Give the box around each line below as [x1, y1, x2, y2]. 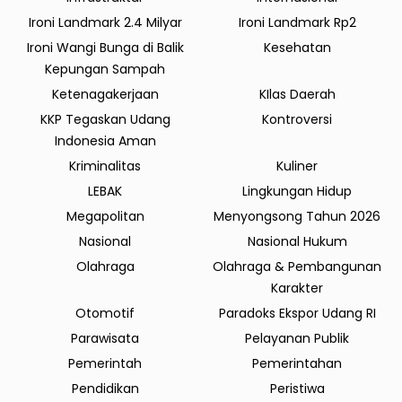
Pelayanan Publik [245, 328, 349, 347]
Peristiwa [269, 379, 325, 398]
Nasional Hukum [247, 232, 347, 250]
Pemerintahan [252, 354, 342, 372]
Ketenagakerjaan [51, 84, 159, 103]
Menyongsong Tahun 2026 [214, 206, 380, 225]
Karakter [271, 278, 323, 297]
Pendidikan [71, 379, 139, 398]
